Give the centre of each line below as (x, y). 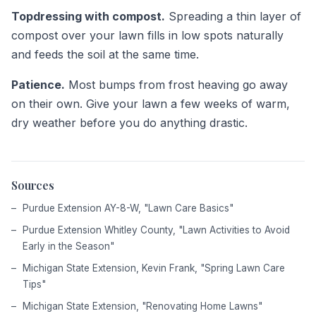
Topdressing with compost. (88, 16)
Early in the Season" (68, 246)
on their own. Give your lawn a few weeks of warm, (151, 103)
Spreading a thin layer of (233, 16)
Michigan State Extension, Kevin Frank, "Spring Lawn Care (154, 268)
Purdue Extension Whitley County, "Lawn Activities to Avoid (156, 230)
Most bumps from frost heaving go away (176, 84)
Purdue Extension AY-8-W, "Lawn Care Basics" (128, 208)
